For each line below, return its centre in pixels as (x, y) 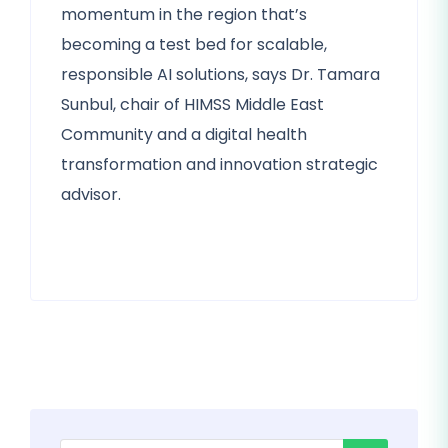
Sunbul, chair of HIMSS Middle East (192, 104)
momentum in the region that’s (184, 14)
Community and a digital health (184, 134)
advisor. (91, 194)
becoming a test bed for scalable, (194, 44)
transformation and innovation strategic (219, 164)
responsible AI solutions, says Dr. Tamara (220, 74)
